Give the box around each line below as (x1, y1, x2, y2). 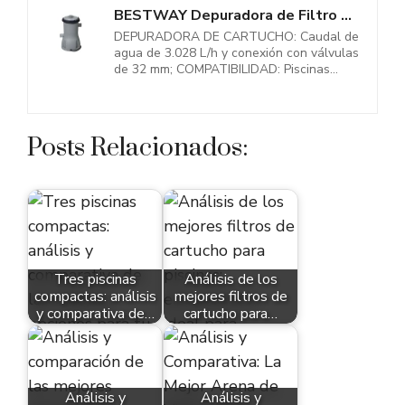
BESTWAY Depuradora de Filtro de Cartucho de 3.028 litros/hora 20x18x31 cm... (341, 5, 352, 26)
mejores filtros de (174, 286, 287, 306)
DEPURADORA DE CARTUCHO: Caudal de (114, 28, 359, 46)
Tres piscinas (53, 268, 137, 289)
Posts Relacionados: (27, 132, 249, 165)
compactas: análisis (33, 286, 156, 306)
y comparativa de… (35, 303, 155, 324)
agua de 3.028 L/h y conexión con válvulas (114, 44, 359, 62)
